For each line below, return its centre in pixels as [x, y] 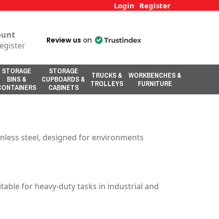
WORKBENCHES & [155, 75]
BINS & [17, 79]
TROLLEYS [107, 83]
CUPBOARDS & [63, 79]
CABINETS [63, 88]
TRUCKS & [107, 75]
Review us [64, 40]
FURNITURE [155, 83]
